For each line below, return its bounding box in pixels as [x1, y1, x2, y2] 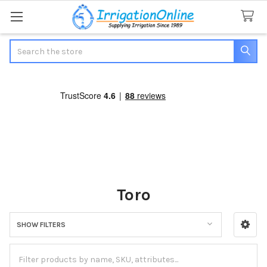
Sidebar [10, 231, 54, 246]
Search [10, 40, 37, 51]
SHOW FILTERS [16, 220, 66, 229]
